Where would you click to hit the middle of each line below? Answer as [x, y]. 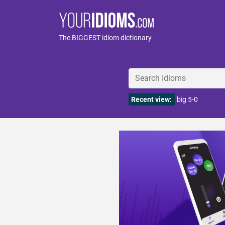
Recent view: [152, 99]
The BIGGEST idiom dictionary [105, 38]
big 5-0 [187, 99]
